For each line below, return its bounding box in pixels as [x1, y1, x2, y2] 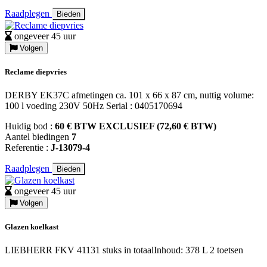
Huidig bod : [5, 121, 55, 132]
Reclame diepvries [5, 67, 67, 76]
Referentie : [5, 142, 51, 153]
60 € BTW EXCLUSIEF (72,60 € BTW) [55, 121, 216, 132]
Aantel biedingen [5, 132, 72, 142]
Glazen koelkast [5, 222, 58, 232]
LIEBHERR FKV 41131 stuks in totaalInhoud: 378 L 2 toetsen [5, 245, 243, 256]
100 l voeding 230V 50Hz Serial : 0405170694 [5, 101, 182, 111]
